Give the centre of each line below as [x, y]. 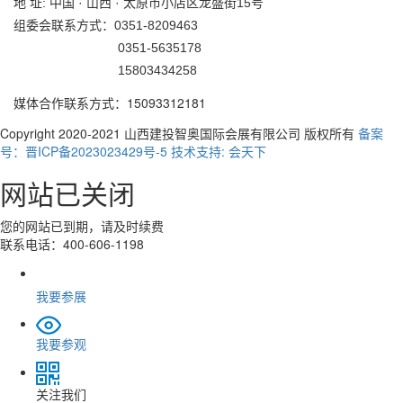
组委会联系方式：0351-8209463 [106, 25]
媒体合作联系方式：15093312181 [110, 103]
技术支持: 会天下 [219, 151]
